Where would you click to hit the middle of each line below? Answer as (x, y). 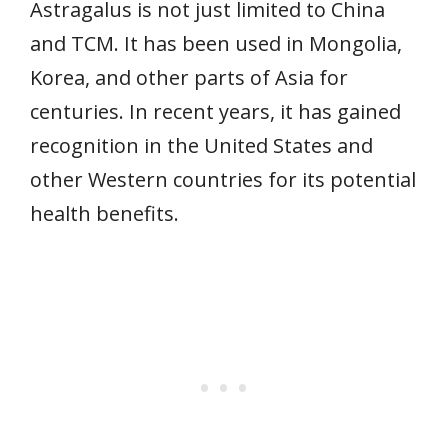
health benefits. (104, 214)
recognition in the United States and (201, 146)
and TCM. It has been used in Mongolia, (216, 44)
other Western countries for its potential (223, 180)
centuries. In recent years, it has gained (215, 112)
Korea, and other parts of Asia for (189, 78)
